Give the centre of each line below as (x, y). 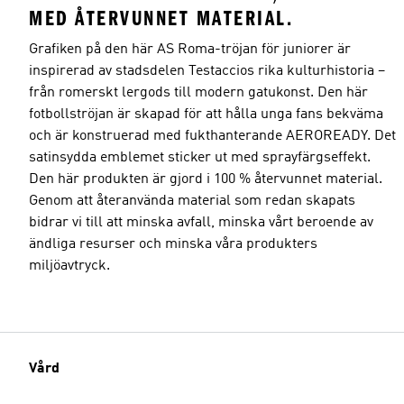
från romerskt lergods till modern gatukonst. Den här (198, 92)
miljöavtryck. (69, 266)
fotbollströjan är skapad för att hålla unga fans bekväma (206, 114)
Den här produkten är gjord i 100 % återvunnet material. (206, 179)
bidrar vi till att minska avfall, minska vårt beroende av (201, 222)
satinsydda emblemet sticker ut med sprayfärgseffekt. (200, 157)
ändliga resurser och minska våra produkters (173, 244)
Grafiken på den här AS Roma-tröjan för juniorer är (190, 49)
